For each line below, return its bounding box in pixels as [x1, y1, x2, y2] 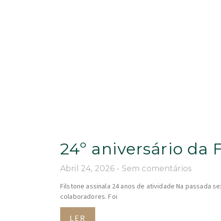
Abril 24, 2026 [60, 164, 117, 173]
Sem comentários [121, 164, 192, 173]
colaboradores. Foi [60, 192, 117, 202]
